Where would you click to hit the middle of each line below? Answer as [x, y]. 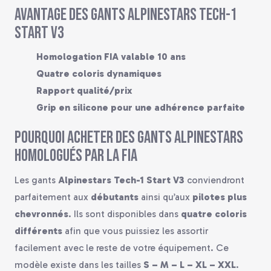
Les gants [36, 180]
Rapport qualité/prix [84, 91]
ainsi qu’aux [165, 197]
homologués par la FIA [76, 156]
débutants [115, 197]
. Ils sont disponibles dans [125, 214]
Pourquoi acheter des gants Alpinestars [129, 138]
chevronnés [41, 214]
